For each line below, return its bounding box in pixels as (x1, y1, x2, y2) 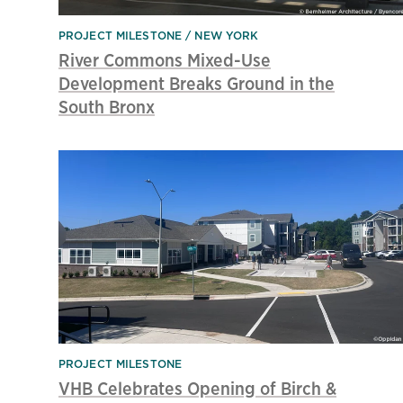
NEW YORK (194, 27, 259, 43)
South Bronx (58, 94, 155, 119)
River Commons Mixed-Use (58, 47, 271, 72)
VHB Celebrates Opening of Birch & (58, 376, 336, 401)
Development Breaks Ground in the (58, 70, 335, 95)
